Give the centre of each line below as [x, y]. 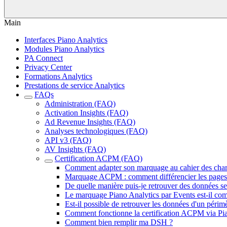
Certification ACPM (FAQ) [99, 158]
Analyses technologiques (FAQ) [96, 131]
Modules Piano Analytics [64, 49]
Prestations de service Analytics [74, 85]
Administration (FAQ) [80, 104]
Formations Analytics [58, 76]
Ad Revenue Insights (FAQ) [90, 122]
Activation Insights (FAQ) [86, 113]
